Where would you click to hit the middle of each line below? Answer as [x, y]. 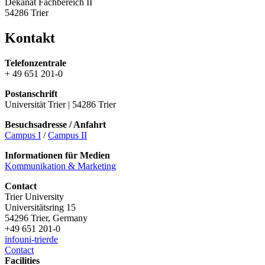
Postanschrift [31, 94]
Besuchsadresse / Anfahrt [55, 125]
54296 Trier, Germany [46, 218]
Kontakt [30, 38]
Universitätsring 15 [40, 208]
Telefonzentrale [35, 63]
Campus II [67, 135]
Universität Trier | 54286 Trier [60, 105]
